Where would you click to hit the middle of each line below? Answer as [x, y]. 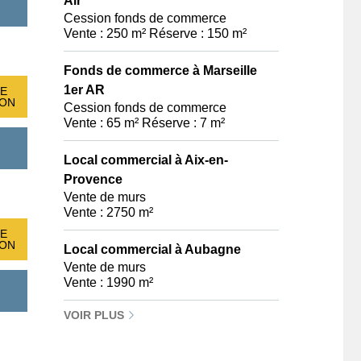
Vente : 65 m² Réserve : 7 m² [144, 123]
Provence [93, 179]
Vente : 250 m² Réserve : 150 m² [155, 33]
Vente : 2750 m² [108, 212]
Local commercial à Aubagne [152, 249]
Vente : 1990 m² [108, 282]
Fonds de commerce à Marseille [160, 71]
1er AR [84, 90]
